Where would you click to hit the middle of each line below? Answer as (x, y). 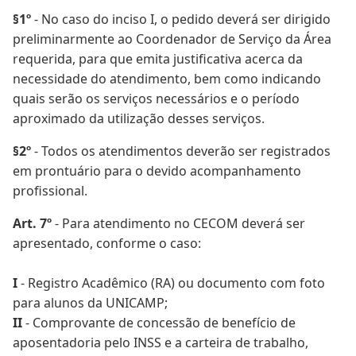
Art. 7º (32, 223)
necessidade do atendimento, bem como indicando (167, 79)
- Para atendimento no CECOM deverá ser (178, 223)
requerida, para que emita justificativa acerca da (158, 59)
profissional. (50, 191)
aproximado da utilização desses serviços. (139, 118)
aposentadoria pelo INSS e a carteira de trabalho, (161, 342)
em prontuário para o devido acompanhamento (157, 171)
